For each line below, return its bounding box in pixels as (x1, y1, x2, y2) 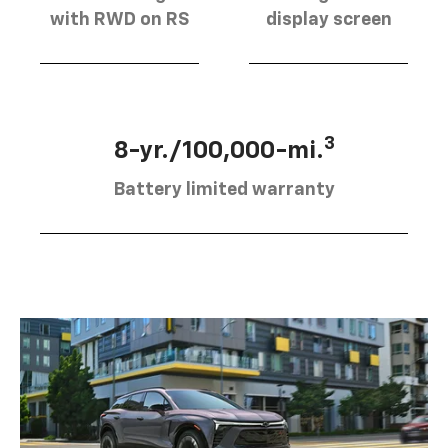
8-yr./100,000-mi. (113, 138, 324, 163)
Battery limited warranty (113, 180, 335, 199)
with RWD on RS (50, 10, 189, 29)
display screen (265, 10, 392, 29)
